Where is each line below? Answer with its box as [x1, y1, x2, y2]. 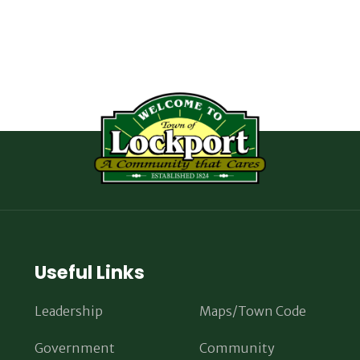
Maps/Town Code [198, 303, 306, 320]
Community [198, 340, 275, 357]
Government [34, 340, 115, 357]
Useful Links [34, 260, 145, 286]
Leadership [34, 303, 103, 320]
